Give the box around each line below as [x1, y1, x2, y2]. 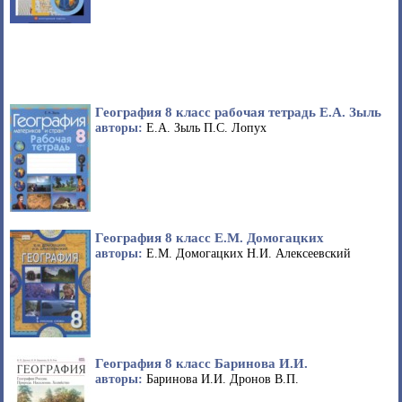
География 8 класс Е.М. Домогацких [95, 230, 324, 246]
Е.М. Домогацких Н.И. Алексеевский [146, 247, 351, 261]
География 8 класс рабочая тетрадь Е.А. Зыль [95, 104, 381, 120]
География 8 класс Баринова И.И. [95, 355, 308, 371]
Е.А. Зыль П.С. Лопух [146, 121, 267, 135]
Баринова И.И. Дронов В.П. [146, 372, 299, 387]
